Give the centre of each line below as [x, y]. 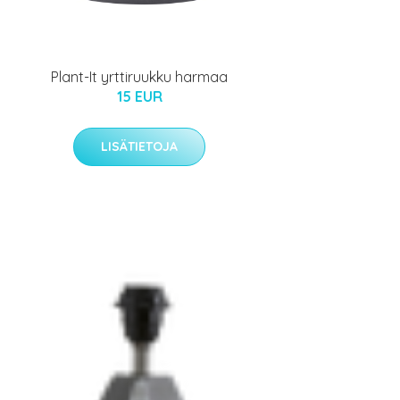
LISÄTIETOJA [139, 146]
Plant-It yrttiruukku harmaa [139, 77]
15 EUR [139, 96]
